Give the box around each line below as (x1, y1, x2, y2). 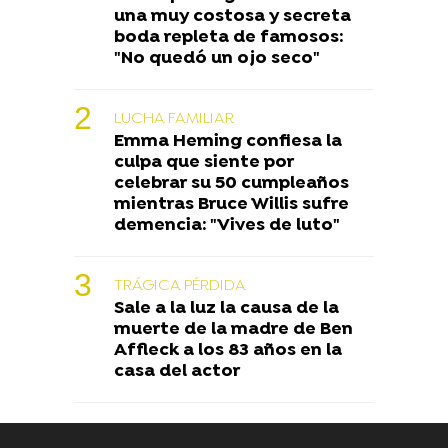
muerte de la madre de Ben (114, 319, 353, 341)
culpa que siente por (114, 152, 294, 174)
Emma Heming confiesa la (114, 131, 342, 153)
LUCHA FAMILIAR (114, 109, 234, 130)
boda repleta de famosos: (114, 27, 344, 49)
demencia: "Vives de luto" (114, 215, 340, 237)
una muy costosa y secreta (114, 6, 351, 28)
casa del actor (114, 361, 240, 383)
